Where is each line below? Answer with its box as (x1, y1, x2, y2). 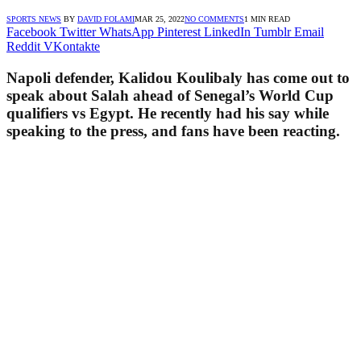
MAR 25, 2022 (135, 14, 185, 23)
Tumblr (254, 24, 291, 39)
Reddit (6, 39, 40, 53)
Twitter (60, 24, 96, 39)
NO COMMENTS (185, 14, 244, 23)
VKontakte (44, 39, 100, 53)
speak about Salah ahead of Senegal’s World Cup (6, 86, 334, 104)
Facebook (6, 24, 56, 39)
